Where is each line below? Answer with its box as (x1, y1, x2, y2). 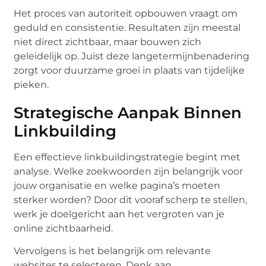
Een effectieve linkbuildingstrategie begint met (14, 151, 241, 163)
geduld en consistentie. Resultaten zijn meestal (14, 22, 241, 34)
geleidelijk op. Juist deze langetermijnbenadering (14, 50, 250, 62)
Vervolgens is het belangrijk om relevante (14, 245, 211, 257)
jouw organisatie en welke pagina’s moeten (14, 180, 221, 192)
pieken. (14, 79, 49, 91)
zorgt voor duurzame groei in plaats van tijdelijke (14, 65, 245, 77)
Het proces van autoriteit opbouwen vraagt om (14, 8, 238, 20)
